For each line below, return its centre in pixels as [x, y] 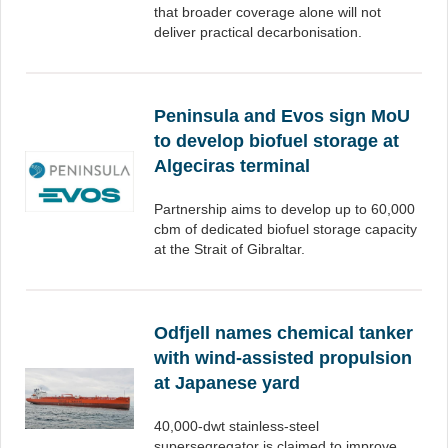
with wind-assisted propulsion [283, 358]
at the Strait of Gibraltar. [229, 249]
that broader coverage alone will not [267, 12]
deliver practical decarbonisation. [258, 32]
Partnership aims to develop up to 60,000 [284, 209]
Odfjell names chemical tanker [283, 333]
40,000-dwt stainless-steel [236, 426]
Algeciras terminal [232, 166]
